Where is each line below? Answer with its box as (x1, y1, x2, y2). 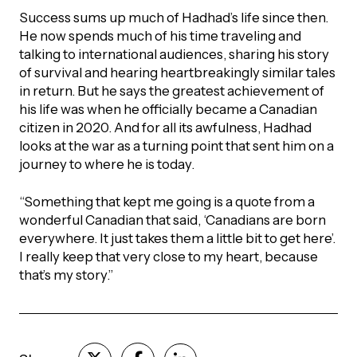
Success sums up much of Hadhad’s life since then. (18, 10, 328, 26)
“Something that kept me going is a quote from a (18, 194, 315, 210)
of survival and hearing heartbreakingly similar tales (18, 65, 335, 81)
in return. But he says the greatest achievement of (18, 83, 324, 100)
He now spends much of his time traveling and (18, 28, 301, 45)
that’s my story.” (18, 267, 113, 284)
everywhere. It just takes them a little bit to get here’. (18, 230, 335, 247)
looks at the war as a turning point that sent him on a (18, 138, 334, 155)
